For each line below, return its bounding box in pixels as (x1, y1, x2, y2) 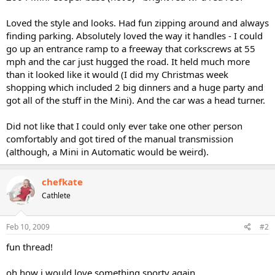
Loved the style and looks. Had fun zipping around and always (6, 16, 269, 29)
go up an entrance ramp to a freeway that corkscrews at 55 (6, 42, 255, 55)
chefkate (42, 175, 83, 188)
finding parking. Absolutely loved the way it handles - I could (6, 29, 263, 42)
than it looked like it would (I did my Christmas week (6, 68, 228, 80)
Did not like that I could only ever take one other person (6, 119, 242, 132)
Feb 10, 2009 (6, 222, 50, 232)
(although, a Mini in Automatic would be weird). (6, 145, 209, 158)
